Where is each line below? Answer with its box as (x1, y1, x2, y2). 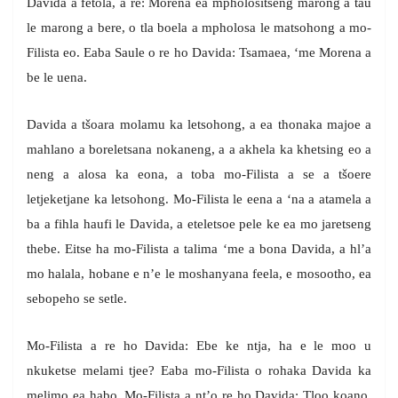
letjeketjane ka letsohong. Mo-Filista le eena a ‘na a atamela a (27, 192, 371, 207)
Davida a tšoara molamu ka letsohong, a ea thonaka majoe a (27, 117, 371, 132)
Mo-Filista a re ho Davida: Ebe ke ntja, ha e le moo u (27, 338, 371, 354)
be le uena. (27, 70, 87, 85)
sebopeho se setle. (27, 291, 127, 306)
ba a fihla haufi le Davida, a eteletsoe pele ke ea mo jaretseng (27, 217, 371, 232)
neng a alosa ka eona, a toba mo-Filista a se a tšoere (27, 167, 371, 182)
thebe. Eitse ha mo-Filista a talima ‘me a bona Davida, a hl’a (27, 242, 371, 257)
